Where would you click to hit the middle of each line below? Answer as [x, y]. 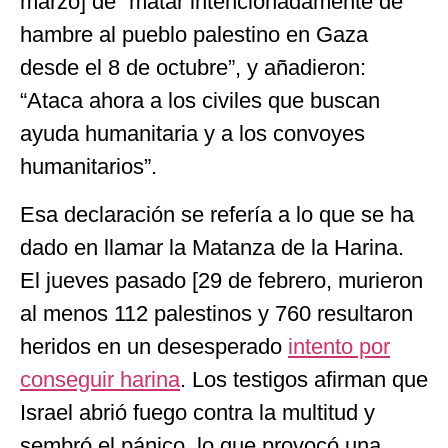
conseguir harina [100, 379]
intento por [339, 346]
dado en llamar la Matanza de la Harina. [212, 247]
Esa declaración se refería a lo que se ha [217, 214]
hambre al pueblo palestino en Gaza [194, 35]
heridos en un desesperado [154, 346]
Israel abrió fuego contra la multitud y [197, 412]
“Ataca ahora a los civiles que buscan [200, 101]
